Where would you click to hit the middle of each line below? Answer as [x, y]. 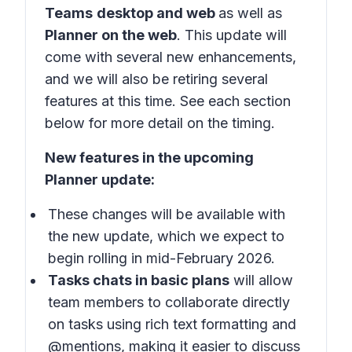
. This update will [232, 35]
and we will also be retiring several [156, 79]
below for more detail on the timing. [160, 123]
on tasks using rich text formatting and [172, 324]
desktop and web [158, 13]
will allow [261, 280]
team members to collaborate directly [169, 302]
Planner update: [100, 180]
